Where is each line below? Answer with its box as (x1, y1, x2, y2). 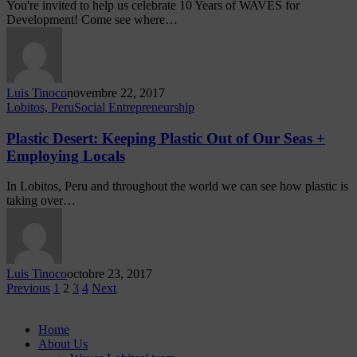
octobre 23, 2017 (67, 267, 152, 281)
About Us (38, 337, 88, 351)
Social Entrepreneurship (74, 100, 194, 114)
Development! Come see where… (6, 12, 178, 26)
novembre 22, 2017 (67, 85, 165, 100)
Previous (6, 281, 50, 296)
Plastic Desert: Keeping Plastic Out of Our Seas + (6, 129, 325, 147)
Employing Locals (6, 147, 125, 164)
